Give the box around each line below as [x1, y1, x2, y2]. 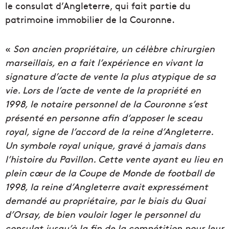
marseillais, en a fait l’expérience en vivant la [5, 55, 203, 68]
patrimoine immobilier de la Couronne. [5, 12, 175, 26]
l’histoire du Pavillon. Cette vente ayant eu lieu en [5, 152, 223, 165]
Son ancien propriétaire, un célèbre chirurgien [13, 41, 215, 55]
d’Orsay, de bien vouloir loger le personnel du [5, 207, 200, 220]
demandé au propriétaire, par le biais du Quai [5, 193, 205, 207]
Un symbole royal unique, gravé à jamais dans [5, 138, 205, 151]
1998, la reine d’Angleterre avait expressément [5, 179, 208, 193]
